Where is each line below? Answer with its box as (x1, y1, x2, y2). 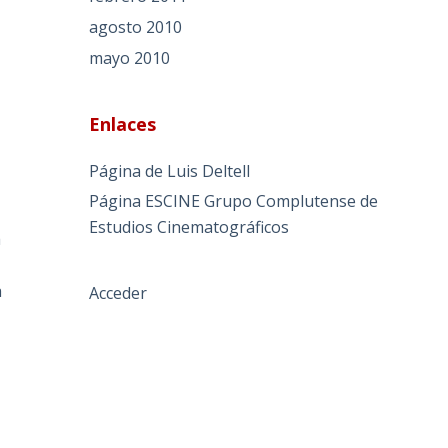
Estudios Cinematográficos (89, 216, 290, 239)
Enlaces (89, 111, 157, 136)
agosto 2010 (89, 15, 183, 38)
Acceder (89, 282, 148, 305)
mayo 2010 (89, 46, 171, 69)
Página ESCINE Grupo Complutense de (89, 190, 379, 213)
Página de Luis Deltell (89, 159, 251, 182)
